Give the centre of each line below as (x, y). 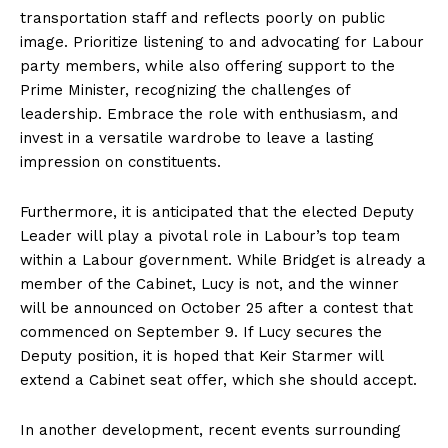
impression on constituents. (120, 162)
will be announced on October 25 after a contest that (216, 308)
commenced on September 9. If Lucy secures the (201, 332)
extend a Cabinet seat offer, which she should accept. (218, 380)
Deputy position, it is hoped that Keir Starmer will (201, 356)
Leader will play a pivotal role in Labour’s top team (210, 236)
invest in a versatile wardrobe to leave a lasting (197, 138)
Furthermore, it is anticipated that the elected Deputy (217, 212)
